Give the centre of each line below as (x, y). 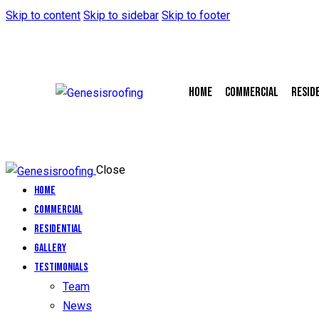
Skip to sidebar (121, 15)
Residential (58, 229)
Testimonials (61, 267)
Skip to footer (196, 15)
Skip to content (43, 15)
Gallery (50, 248)
